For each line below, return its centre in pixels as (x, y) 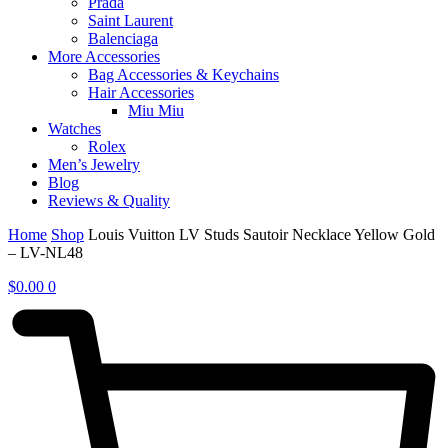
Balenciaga (123, 39)
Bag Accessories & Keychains (183, 75)
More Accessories (104, 57)
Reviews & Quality (109, 201)
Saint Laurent (130, 21)
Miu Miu (156, 111)
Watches (74, 129)
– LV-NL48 (45, 253)
